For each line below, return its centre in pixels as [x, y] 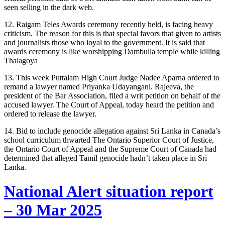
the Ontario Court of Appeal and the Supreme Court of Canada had [110, 149]
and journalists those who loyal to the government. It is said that [104, 42]
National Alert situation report [109, 191]
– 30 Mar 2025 [53, 210]
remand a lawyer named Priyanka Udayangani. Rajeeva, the [99, 86]
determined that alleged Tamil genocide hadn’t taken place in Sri [105, 158]
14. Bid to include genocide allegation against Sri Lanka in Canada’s [112, 131]
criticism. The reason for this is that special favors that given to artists [113, 33]
